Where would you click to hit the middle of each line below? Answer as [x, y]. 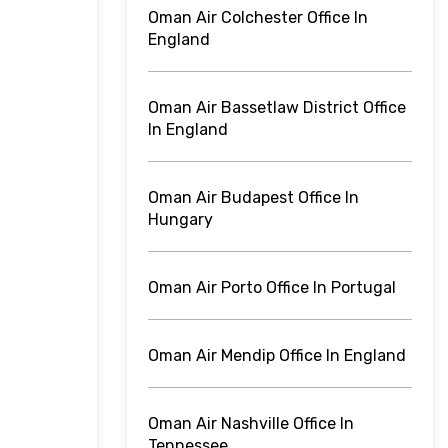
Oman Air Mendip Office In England [277, 356]
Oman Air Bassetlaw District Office [277, 108]
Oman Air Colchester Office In [258, 18]
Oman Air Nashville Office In [251, 424]
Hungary [180, 220]
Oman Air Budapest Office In [253, 198]
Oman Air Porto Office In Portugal [272, 288]
